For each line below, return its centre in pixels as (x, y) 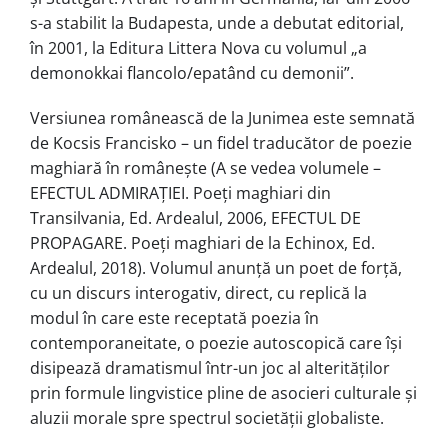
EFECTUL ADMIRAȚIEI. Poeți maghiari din (180, 192)
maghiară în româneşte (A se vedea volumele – (205, 167)
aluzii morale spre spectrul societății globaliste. (207, 417)
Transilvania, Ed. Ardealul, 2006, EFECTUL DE (195, 217)
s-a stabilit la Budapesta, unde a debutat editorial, (217, 22)
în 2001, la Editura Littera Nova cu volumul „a (198, 47)
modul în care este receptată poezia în (174, 317)
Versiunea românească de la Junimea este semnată (222, 117)
